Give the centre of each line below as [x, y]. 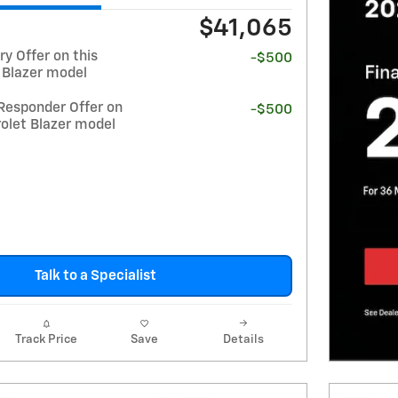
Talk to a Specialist [95, 276]
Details [243, 340]
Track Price [46, 340]
